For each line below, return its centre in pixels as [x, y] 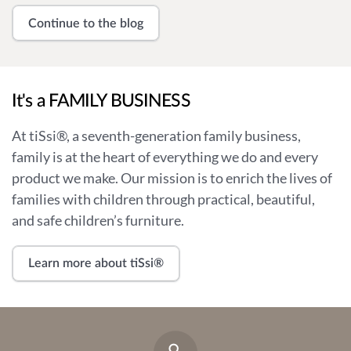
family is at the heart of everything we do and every [165, 157]
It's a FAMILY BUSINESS [101, 101]
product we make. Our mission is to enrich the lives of [172, 178]
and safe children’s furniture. [98, 220]
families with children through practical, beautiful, [163, 199]
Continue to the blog [86, 23]
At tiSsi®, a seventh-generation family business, [156, 136]
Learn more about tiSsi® [96, 264]
